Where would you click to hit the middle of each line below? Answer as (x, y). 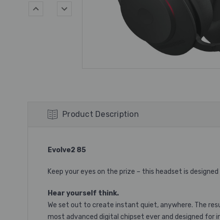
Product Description (101, 114)
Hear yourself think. (83, 193)
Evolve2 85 (67, 150)
